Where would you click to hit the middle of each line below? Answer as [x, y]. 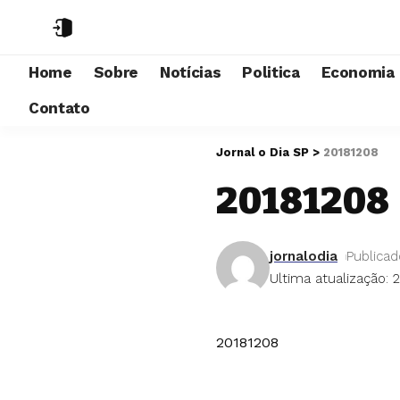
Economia [358, 72]
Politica [271, 72]
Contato [59, 108]
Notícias [190, 72]
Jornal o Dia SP [262, 152]
